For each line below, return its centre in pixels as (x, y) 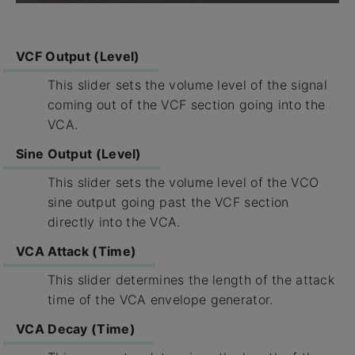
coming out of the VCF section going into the (187, 105)
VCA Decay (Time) (76, 329)
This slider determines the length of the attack (191, 280)
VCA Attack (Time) (76, 252)
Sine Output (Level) (79, 154)
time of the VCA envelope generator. (160, 300)
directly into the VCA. (114, 222)
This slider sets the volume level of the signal (188, 85)
